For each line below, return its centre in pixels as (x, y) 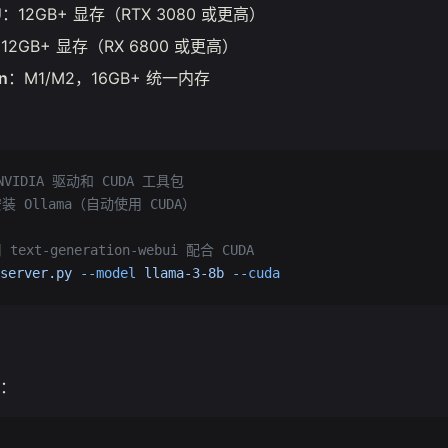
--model (104, 273)
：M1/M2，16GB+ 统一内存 (109, 78)
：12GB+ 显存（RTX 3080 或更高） (133, 14)
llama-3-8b (180, 273)
